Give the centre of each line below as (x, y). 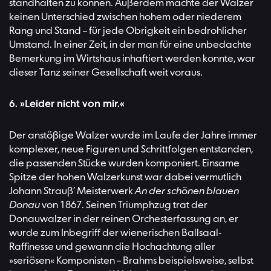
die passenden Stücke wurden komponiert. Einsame (124, 164)
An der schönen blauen (187, 191)
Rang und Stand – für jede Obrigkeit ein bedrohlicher (128, 31)
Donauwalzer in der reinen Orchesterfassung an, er (124, 219)
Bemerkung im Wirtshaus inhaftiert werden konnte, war (132, 59)
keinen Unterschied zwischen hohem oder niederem (125, 18)
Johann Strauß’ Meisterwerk (72, 191)
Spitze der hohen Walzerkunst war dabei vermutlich (125, 178)
